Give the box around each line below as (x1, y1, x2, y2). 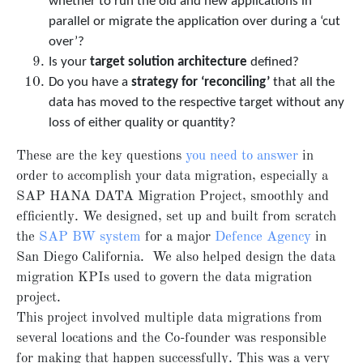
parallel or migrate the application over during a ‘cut (49, 15, 340, 29)
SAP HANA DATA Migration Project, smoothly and (16, 190, 329, 204)
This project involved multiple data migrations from (16, 311, 322, 326)
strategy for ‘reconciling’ (131, 75, 270, 90)
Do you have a (49, 75, 131, 90)
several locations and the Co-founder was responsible (16, 331, 327, 346)
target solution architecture (90, 55, 247, 70)
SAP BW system (39, 230, 141, 245)
